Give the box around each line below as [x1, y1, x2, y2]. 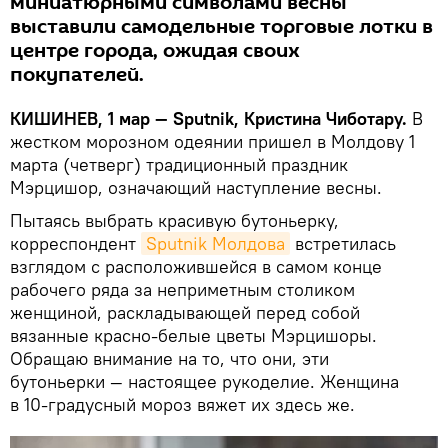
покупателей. [10, 60, 144, 89]
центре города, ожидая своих [10, 36, 300, 65]
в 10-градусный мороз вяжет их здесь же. [10, 392, 360, 416]
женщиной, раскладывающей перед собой [10, 300, 360, 324]
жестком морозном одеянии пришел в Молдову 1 [10, 129, 415, 153]
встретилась [290, 231, 396, 255]
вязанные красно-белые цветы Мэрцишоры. [10, 323, 377, 347]
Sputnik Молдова [146, 231, 285, 255]
